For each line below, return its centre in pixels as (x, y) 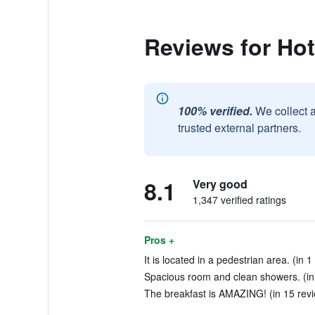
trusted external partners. (239, 128)
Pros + (159, 240)
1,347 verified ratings (239, 200)
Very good (220, 184)
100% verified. (215, 111)
